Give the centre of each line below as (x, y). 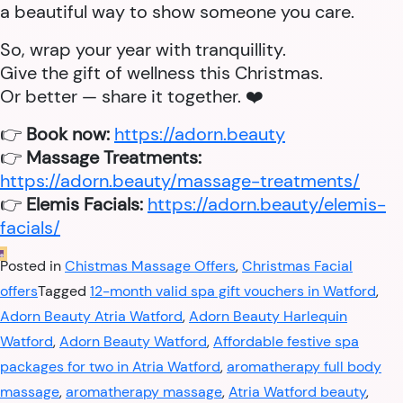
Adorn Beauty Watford (133, 341)
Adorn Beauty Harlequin (268, 316)
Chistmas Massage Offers (150, 266)
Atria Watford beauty (297, 392)
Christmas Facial (297, 266)
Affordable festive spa (286, 341)
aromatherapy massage (144, 392)
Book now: (68, 134)
